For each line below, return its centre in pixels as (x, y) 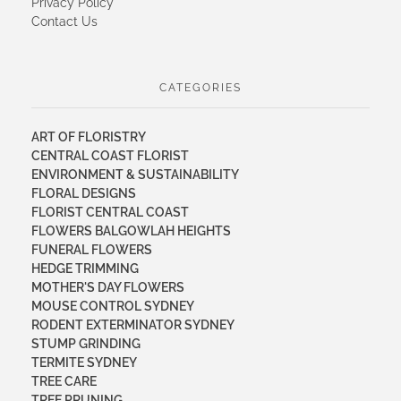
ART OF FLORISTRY (89, 137)
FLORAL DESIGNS (84, 194)
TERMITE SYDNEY (84, 363)
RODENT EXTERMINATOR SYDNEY (133, 325)
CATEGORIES (200, 88)
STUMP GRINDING (86, 344)
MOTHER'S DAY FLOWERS (108, 288)
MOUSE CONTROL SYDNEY (113, 307)
